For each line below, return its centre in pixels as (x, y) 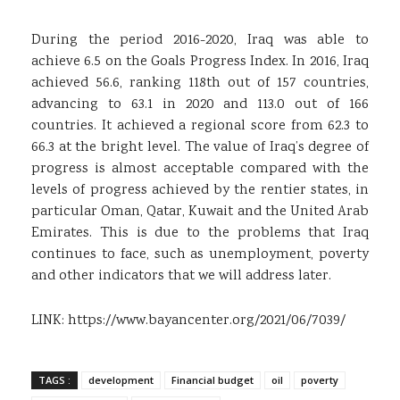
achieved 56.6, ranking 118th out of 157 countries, (200, 83)
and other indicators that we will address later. (181, 276)
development (121, 380)
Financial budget (212, 380)
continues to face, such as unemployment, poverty (200, 255)
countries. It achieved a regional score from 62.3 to (200, 126)
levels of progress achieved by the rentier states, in (200, 191)
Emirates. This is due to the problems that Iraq (200, 233)
